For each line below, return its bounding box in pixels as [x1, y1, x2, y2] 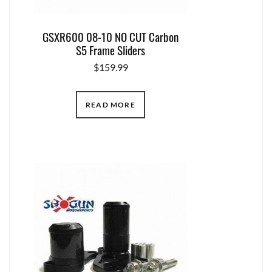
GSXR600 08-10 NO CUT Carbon [42, 28, 178, 46]
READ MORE [86, 100, 135, 110]
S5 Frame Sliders [76, 41, 145, 59]
